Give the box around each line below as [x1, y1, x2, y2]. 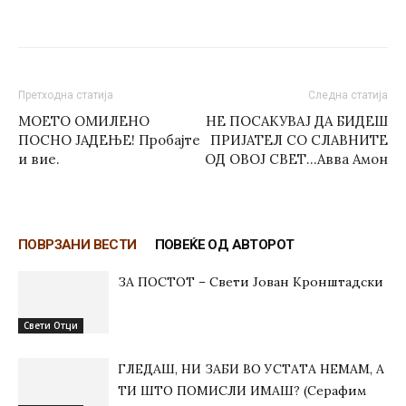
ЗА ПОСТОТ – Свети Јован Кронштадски [118, 274, 383, 290]
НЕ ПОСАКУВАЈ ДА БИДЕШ [206, 112, 388, 130]
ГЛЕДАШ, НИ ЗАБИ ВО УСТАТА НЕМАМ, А [118, 361, 384, 377]
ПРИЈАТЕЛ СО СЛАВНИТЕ [210, 131, 388, 149]
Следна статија [308, 89, 388, 101]
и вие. [18, 150, 60, 168]
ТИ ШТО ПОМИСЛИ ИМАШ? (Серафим [118, 382, 366, 399]
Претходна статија [18, 89, 113, 101]
